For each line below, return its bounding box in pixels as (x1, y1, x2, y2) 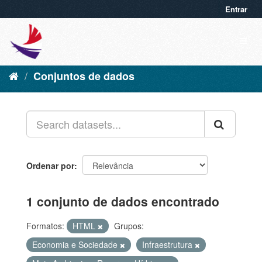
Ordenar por (26, 160, 74, 171)
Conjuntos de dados (33, 68, 135, 84)
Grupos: (114, 220, 144, 232)
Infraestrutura (142, 239, 195, 250)
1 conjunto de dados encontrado (26, 192, 219, 210)
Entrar (225, 4, 247, 15)
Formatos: (26, 220, 64, 232)
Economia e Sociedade (32, 239, 120, 250)
